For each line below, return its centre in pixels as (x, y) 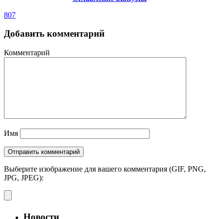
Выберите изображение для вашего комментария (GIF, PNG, (105, 169)
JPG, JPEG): (24, 178)
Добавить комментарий (54, 34)
